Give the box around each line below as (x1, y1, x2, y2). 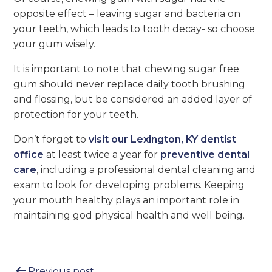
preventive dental (160, 149, 250, 160)
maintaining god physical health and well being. (13, 209, 245, 221)
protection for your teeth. (13, 109, 139, 120)
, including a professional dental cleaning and (36, 164, 256, 175)
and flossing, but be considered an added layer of (13, 93, 253, 105)
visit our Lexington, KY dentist (89, 134, 237, 145)
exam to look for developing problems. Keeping (13, 179, 245, 191)
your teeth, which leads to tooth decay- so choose (13, 23, 256, 35)
